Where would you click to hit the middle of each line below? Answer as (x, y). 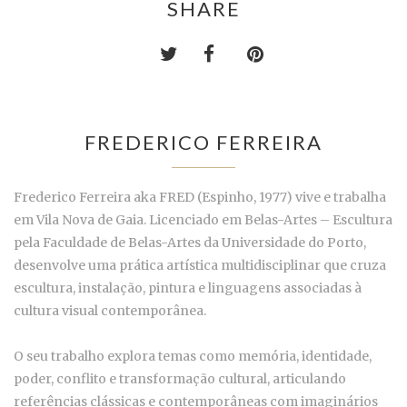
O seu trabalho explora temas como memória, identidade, (193, 356)
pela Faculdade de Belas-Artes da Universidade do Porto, (190, 242)
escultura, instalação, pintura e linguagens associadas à (188, 288)
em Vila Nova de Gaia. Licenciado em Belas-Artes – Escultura (203, 219)
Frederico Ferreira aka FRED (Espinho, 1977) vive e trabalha (200, 197)
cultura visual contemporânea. (110, 310)
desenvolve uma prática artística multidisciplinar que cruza (200, 265)
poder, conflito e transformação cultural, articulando (180, 378)
